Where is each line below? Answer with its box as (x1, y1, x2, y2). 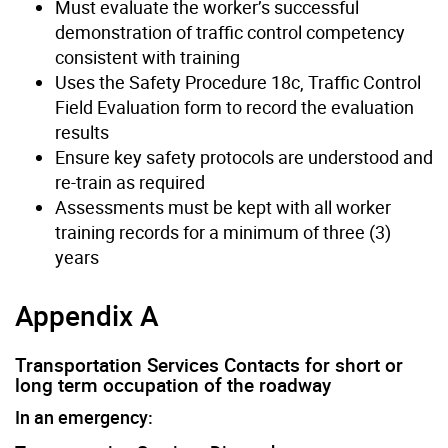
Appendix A (15, 295, 159, 334)
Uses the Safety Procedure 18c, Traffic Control (55, 69, 421, 94)
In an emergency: (15, 404, 153, 429)
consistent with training (55, 44, 240, 69)
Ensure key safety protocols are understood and (55, 144, 433, 169)
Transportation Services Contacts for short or (15, 351, 403, 378)
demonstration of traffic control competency (55, 19, 405, 44)
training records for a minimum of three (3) (55, 219, 391, 244)
